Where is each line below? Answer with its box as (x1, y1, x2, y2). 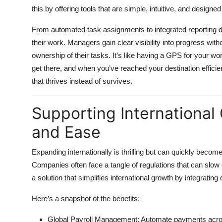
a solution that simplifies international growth (32, 173, 173, 182)
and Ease (32, 122, 101, 142)
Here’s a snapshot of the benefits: (32, 194, 140, 203)
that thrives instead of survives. (32, 76, 132, 85)
